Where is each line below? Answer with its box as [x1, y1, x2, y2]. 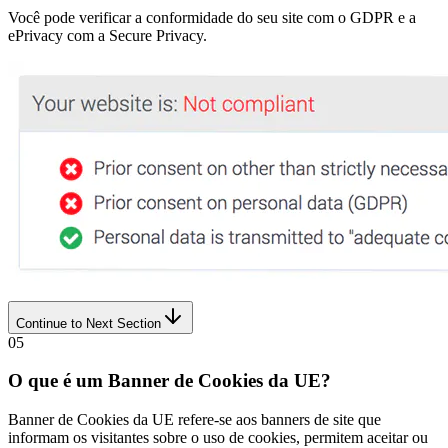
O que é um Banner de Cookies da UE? [8, 370, 331, 392]
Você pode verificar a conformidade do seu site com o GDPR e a [8, 8, 416, 26]
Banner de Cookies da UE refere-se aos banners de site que [8, 411, 381, 429]
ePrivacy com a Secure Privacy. [8, 26, 207, 44]
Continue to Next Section [16, 315, 161, 331]
